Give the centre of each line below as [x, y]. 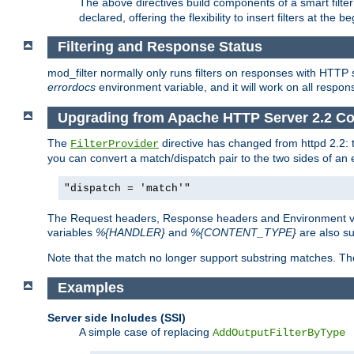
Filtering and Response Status [160, 47]
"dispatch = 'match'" [127, 189]
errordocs [72, 87]
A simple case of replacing [146, 331]
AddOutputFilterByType [279, 332]
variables [72, 233]
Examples [90, 288]
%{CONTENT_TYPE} [243, 233]
